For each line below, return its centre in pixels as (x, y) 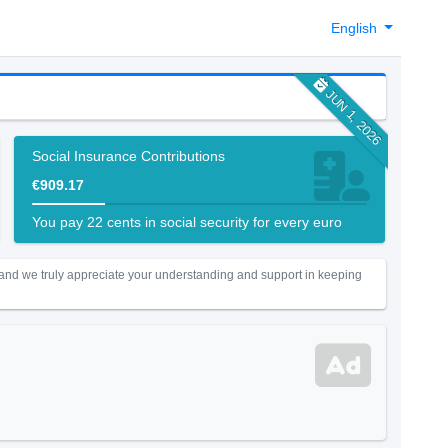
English (355, 27)
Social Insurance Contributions (128, 156)
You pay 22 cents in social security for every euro (186, 222)
